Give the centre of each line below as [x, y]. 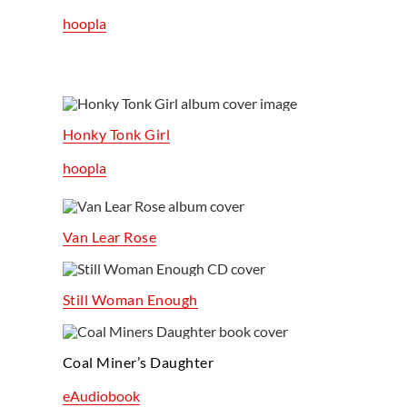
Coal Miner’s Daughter [138, 362]
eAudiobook [101, 395]
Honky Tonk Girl [116, 134]
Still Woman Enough [130, 299]
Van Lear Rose [109, 236]
